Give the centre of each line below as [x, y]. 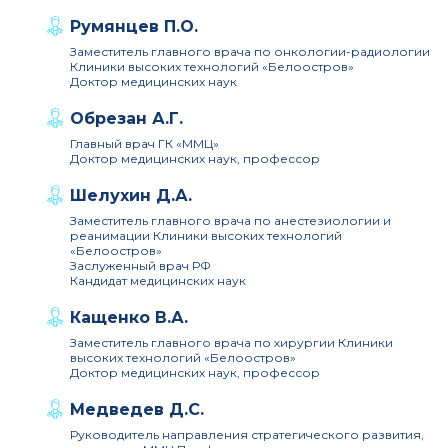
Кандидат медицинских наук [158, 280]
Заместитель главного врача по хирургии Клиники [231, 342]
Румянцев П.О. [134, 26]
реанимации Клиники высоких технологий [206, 235]
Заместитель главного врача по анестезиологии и [230, 220]
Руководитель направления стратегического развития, [247, 434]
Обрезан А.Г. [126, 118]
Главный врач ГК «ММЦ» [144, 143]
